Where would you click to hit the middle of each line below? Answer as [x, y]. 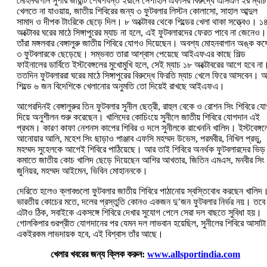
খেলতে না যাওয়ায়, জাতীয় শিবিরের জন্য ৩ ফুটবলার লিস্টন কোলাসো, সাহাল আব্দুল [137, 11]
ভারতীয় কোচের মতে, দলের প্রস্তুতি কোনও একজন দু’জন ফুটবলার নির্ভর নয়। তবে [141, 202]
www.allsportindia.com [194, 254]
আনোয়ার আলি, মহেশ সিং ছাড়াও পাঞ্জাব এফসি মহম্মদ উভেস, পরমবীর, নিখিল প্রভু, [139, 139]
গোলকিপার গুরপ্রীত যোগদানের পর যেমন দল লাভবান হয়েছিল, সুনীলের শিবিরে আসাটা [141, 223]
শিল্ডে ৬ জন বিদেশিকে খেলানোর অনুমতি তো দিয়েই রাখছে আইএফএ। [121, 86]
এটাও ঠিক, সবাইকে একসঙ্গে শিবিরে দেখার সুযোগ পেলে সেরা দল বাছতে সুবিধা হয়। [139, 213]
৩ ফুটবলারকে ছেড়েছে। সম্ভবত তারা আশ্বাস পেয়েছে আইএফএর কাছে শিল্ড [131, 54]
